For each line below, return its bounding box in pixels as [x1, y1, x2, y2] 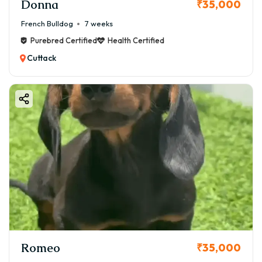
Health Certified [108, 36, 164, 46]
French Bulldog [21, 19, 73, 29]
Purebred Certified [30, 36, 97, 46]
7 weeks [85, 19, 113, 29]
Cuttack [27, 53, 56, 64]
